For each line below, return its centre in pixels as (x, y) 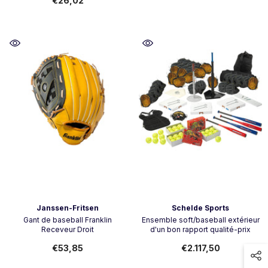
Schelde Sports (200, 208)
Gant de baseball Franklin (68, 220)
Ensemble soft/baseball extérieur (200, 220)
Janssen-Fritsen (68, 208)
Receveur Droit (68, 229)
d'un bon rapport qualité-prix (200, 229)
